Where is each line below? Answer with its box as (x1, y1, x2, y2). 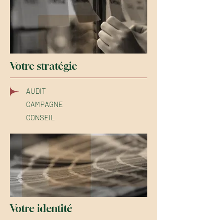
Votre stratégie (10, 60, 77, 72)
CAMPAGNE (26, 100, 63, 109)
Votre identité (10, 202, 72, 215)
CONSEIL (26, 113, 55, 122)
